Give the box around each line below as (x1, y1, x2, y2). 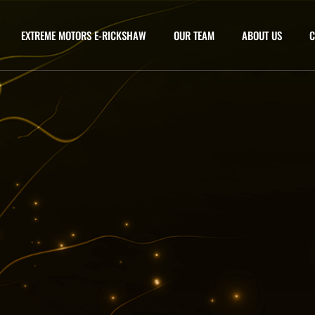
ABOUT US (242, 27, 282, 43)
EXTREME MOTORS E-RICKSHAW (21, 27, 146, 43)
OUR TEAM (174, 27, 214, 43)
